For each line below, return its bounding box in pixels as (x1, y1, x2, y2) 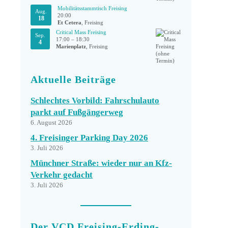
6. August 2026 (31, 119, 72, 126)
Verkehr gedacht (31, 170, 93, 180)
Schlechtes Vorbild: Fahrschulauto (31, 96, 159, 105)
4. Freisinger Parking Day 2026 (31, 133, 148, 142)
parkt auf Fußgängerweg (31, 107, 123, 117)
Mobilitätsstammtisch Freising (58, 5, 127, 11)
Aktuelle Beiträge (31, 74, 116, 85)
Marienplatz (56, 43, 86, 49)
